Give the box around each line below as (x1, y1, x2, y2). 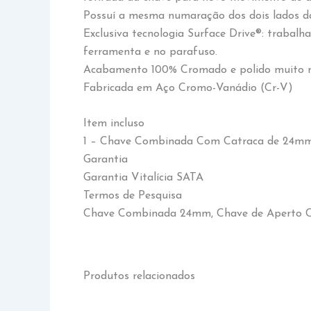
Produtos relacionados (83, 271, 195, 283)
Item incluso (83, 118, 144, 130)
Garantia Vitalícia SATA (83, 172, 203, 184)
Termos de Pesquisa (83, 190, 182, 202)
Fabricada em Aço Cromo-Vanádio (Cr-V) (83, 82, 293, 94)
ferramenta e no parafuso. (83, 46, 217, 58)
